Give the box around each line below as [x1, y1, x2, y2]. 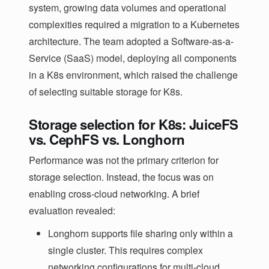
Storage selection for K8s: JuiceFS [29, 114, 238, 134]
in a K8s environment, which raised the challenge [29, 67, 238, 82]
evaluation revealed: [29, 203, 115, 217]
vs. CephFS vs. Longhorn [29, 129, 185, 149]
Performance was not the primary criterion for [29, 153, 219, 167]
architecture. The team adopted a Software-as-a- [29, 34, 234, 48]
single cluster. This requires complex [48, 243, 203, 257]
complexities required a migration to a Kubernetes [29, 17, 240, 31]
